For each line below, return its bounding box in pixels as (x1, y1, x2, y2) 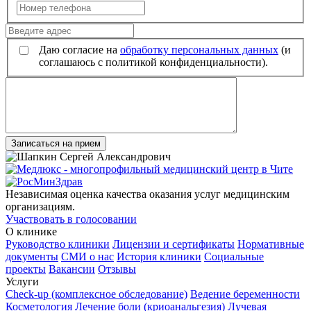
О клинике (6, 226, 57, 238)
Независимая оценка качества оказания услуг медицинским (6, 188, 289, 201)
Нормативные (237, 238, 304, 251)
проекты (6, 263, 46, 276)
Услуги (6, 276, 39, 288)
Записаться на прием (11, 138, 101, 149)
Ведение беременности (190, 288, 300, 301)
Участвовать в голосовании (6, 213, 137, 226)
